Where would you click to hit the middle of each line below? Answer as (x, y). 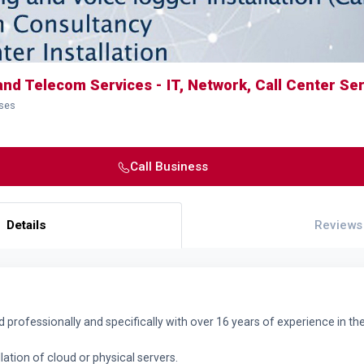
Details (26, 225)
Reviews (338, 225)
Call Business (169, 166)
